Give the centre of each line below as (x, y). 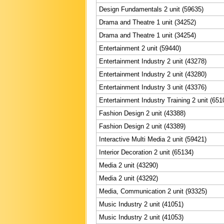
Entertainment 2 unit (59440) (140, 48)
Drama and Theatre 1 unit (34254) (147, 35)
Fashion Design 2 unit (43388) (142, 113)
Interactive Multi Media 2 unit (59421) (153, 139)
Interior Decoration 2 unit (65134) (146, 152)
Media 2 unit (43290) (128, 165)
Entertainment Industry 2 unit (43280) (153, 74)
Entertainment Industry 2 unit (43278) (153, 61)
